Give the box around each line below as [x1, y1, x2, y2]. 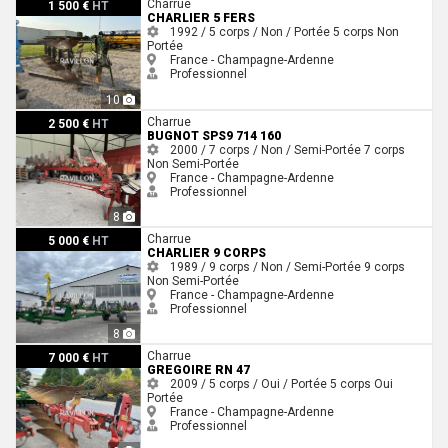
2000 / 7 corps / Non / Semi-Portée [166, 142, 364, 157]
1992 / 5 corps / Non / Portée [166, 25, 333, 40]
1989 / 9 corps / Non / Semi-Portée [166, 259, 364, 274]
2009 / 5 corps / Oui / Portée [166, 377, 330, 392]
